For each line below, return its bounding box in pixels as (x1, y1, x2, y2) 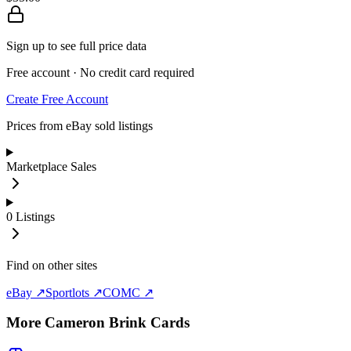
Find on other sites (6, 258, 97, 272)
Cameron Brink (45, 314, 147, 331)
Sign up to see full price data (6, 38, 147, 52)
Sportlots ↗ (45, 285, 103, 299)
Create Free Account (6, 92, 108, 106)
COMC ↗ (103, 285, 154, 299)
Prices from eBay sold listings (6, 118, 153, 132)
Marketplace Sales (6, 159, 96, 173)
